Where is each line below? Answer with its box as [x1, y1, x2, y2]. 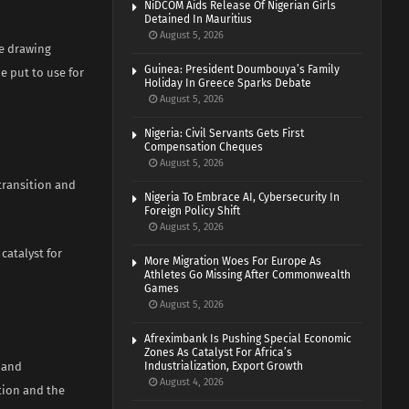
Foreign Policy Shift [144, 204, 241, 218]
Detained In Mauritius [144, 13, 253, 26]
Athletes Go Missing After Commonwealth [144, 268, 351, 282]
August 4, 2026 [157, 376, 225, 389]
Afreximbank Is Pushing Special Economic [144, 332, 352, 346]
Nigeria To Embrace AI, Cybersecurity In [144, 191, 341, 204]
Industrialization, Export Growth [144, 360, 304, 373]
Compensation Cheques [144, 141, 264, 154]
